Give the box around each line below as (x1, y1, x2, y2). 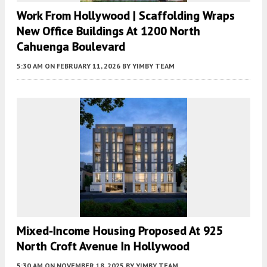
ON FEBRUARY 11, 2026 (45, 61, 120, 70)
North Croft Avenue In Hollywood (17, 238, 190, 254)
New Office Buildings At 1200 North (17, 23, 200, 39)
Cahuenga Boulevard (17, 38, 125, 54)
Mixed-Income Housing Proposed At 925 (17, 223, 223, 239)
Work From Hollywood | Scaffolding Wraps (17, 7, 235, 23)
